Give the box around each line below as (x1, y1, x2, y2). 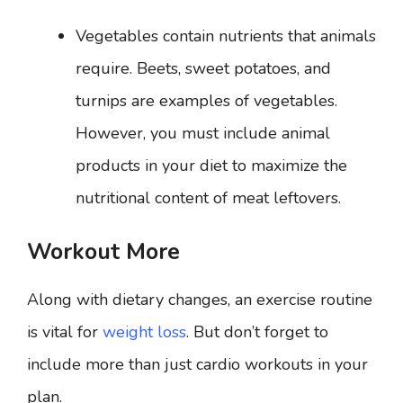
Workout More (27, 237, 180, 267)
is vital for (27, 321, 103, 343)
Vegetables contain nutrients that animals (76, 25, 376, 47)
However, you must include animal (76, 122, 330, 144)
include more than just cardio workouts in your (27, 354, 368, 375)
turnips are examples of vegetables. (76, 90, 337, 112)
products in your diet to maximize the (76, 155, 347, 176)
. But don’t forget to (186, 321, 328, 343)
